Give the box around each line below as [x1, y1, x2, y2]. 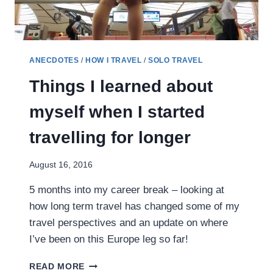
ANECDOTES [29, 55, 79, 65]
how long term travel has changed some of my [29, 200, 239, 213]
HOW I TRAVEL [85, 55, 142, 65]
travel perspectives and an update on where [29, 217, 228, 229]
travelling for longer [29, 127, 191, 147]
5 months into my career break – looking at [29, 184, 224, 196]
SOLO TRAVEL [148, 55, 203, 65]
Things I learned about [29, 76, 213, 96]
